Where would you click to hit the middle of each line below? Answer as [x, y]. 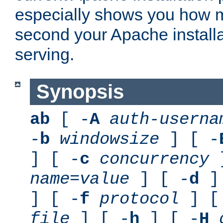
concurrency [154, 159]
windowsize [110, 139]
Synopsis [80, 92]
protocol [139, 199]
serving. [45, 55]
